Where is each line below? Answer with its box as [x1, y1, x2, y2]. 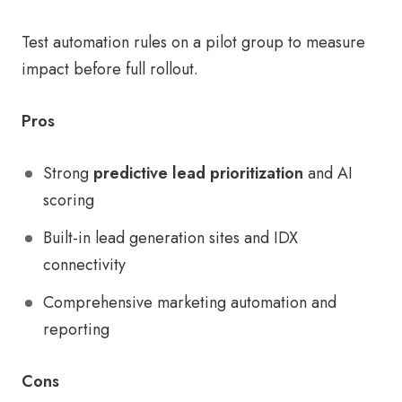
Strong [43, 162, 93, 186]
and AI [303, 162, 353, 186]
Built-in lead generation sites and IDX [43, 226, 298, 250]
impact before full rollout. [22, 57, 198, 82]
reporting [43, 318, 109, 342]
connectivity [43, 253, 126, 277]
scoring [43, 188, 94, 213]
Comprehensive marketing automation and [43, 291, 336, 315]
